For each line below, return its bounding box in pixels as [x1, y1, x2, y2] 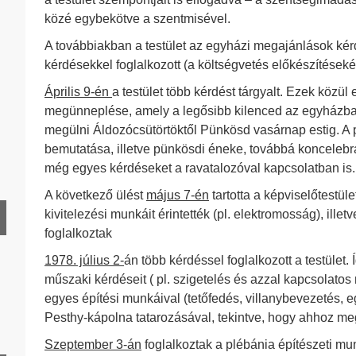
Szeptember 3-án [44, 338, 141, 351]
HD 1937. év [26, 297, 97, 311]
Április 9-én [44, 85, 112, 99]
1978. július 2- [44, 253, 124, 267]
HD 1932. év [26, 189, 97, 203]
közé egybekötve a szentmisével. [44, 12, 230, 25]
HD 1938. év [26, 324, 97, 338]
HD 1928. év [26, 81, 97, 95]
